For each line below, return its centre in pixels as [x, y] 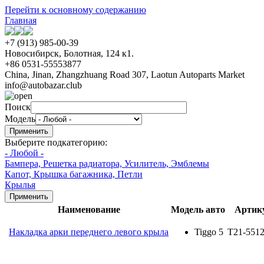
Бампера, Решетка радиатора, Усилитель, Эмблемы [107, 164]
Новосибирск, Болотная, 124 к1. [69, 53]
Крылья [20, 185]
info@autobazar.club [43, 85]
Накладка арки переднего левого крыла [89, 232]
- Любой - [24, 153]
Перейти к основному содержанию [75, 10]
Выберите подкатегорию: [56, 142]
